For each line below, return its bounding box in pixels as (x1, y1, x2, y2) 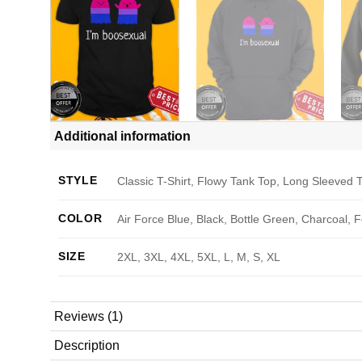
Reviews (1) (54, 309, 123, 323)
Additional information (54, 128, 191, 143)
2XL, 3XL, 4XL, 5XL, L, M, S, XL (117, 250, 281, 263)
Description (54, 338, 120, 352)
